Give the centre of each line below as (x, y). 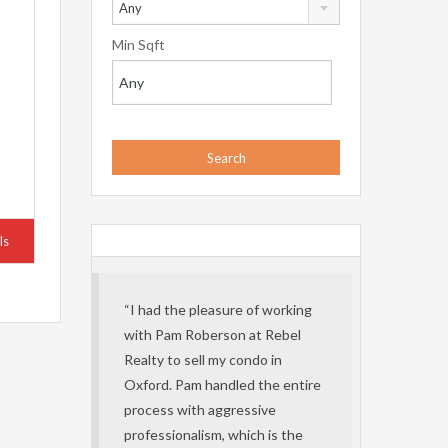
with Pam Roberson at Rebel (212, 334)
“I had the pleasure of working (218, 309)
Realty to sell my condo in (203, 359)
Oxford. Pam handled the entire (222, 384)
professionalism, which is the (213, 434)
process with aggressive (200, 409)
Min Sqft (138, 44)
